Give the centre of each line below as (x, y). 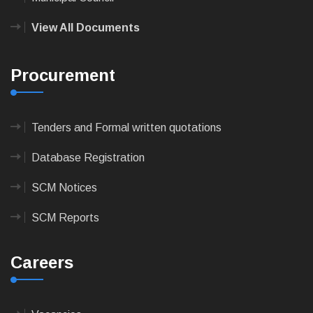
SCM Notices (64, 188)
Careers (42, 263)
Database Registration (88, 158)
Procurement (63, 75)
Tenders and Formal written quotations (126, 128)
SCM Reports (65, 218)
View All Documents (86, 28)
